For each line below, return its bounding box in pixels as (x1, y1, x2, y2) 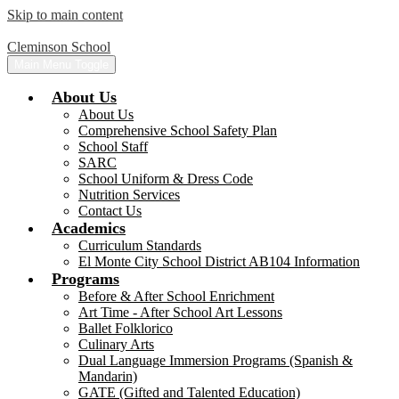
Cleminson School (7, 39, 110, 54)
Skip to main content (7, 7, 123, 22)
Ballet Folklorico (78, 321, 173, 336)
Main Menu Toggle (14, 58, 109, 71)
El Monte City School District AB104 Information (78, 254, 360, 269)
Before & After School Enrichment (78, 289, 274, 304)
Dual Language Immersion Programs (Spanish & (78, 353, 353, 368)
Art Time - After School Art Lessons (78, 305, 282, 320)
